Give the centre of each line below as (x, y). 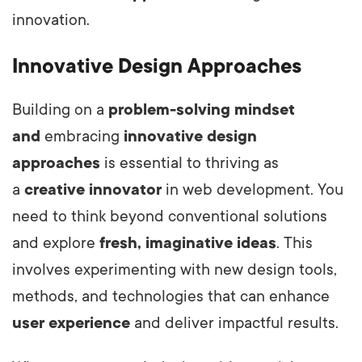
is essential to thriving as (189, 163)
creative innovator (93, 189)
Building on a (60, 109)
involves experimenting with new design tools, (175, 269)
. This (295, 243)
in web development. (238, 189)
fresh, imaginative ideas (188, 243)
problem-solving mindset (202, 109)
